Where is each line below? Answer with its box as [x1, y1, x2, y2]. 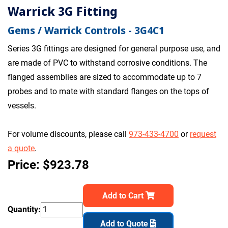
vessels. [8, 100, 36, 110]
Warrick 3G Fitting [8, 2, 118, 19]
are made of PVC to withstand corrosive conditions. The [8, 58, 207, 68]
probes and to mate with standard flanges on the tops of [8, 86, 209, 96]
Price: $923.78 [8, 157, 89, 172]
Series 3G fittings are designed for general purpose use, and [8, 43, 220, 53]
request [190, 129, 216, 139]
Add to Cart [102, 190, 146, 201]
